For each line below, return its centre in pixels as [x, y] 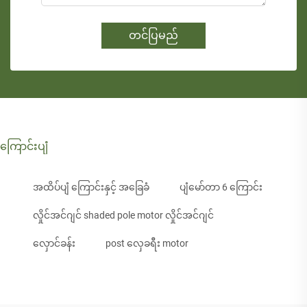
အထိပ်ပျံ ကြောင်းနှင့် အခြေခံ [91, 187]
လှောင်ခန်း [54, 244]
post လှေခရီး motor [147, 244]
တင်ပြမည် [153, 36]
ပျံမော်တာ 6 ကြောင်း [221, 187]
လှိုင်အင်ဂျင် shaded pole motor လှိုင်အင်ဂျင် [123, 216]
